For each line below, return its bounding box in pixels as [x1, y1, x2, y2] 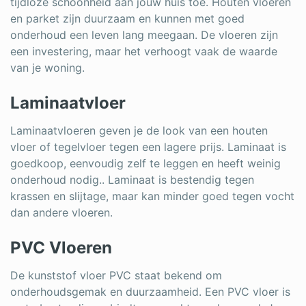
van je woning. [10, 60, 85, 74]
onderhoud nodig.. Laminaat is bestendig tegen [10, 172, 254, 186]
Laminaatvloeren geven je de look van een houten [10, 123, 268, 137]
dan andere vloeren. [10, 205, 113, 219]
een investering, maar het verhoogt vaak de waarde [10, 44, 277, 58]
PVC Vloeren [10, 237, 112, 258]
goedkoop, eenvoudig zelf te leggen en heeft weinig [10, 156, 281, 170]
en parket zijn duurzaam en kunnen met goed [10, 11, 245, 25]
